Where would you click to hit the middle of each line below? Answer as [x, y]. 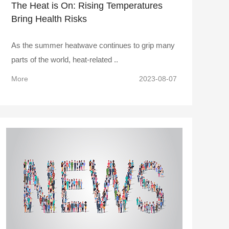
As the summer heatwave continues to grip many [93, 45]
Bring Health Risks [49, 19]
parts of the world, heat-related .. [65, 59]
